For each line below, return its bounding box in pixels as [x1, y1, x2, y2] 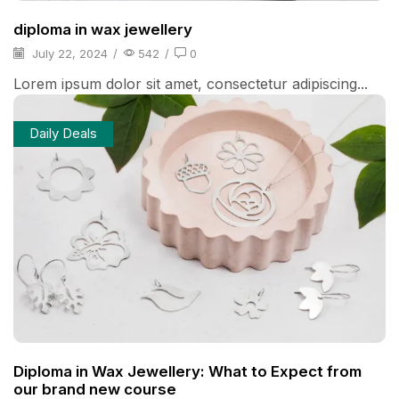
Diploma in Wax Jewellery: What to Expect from [13, 362, 362, 380]
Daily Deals [28, 125, 97, 142]
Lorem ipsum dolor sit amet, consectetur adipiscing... [13, 75, 368, 94]
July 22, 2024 [28, 45, 108, 61]
